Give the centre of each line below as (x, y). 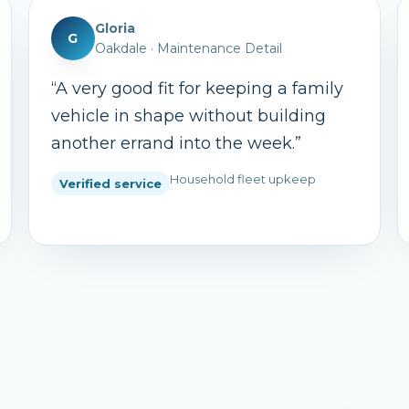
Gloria (115, 28)
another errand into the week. (173, 143)
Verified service (111, 184)
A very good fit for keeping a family (200, 89)
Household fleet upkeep (243, 179)
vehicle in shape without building (189, 116)
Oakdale (121, 48)
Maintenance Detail (220, 48)
